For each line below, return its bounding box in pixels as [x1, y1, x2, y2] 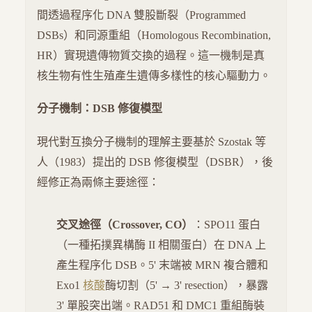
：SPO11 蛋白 [193, 218, 260, 231]
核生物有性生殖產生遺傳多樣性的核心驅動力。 [37, 70, 271, 81]
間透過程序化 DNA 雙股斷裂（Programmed [37, 9, 246, 21]
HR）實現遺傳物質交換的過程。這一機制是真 [37, 49, 265, 61]
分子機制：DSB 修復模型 [37, 102, 162, 115]
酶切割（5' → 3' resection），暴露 [105, 279, 268, 291]
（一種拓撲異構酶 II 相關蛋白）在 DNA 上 [56, 238, 266, 251]
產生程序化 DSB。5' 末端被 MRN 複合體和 [56, 258, 268, 271]
